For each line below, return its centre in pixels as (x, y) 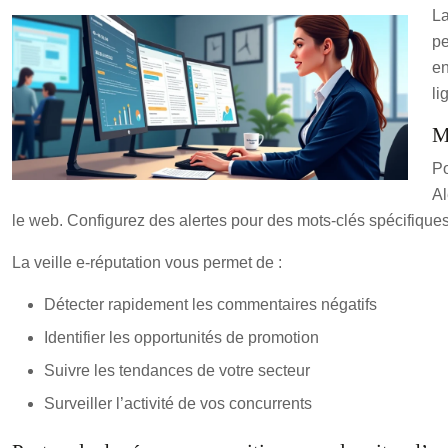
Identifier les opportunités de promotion (181, 337)
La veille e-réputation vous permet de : (147, 262)
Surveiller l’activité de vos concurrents (178, 403)
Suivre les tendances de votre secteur (177, 370)
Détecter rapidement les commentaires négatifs (210, 304)
